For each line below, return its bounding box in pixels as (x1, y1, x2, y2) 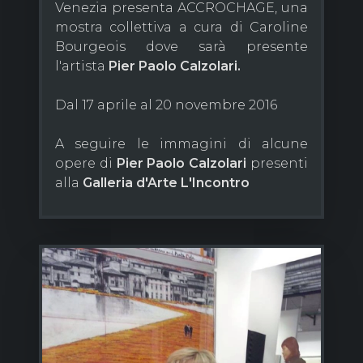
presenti (246, 155, 309, 171)
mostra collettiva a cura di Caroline (55, 19, 308, 35)
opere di (55, 155, 117, 171)
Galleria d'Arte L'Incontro (83, 174, 250, 190)
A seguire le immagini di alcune (55, 135, 308, 152)
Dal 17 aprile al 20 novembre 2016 (55, 96, 277, 113)
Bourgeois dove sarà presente (55, 38, 308, 54)
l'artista (55, 58, 109, 74)
